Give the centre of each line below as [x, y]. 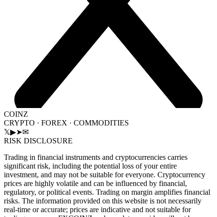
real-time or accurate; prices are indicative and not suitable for [97, 209]
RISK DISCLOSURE [38, 140]
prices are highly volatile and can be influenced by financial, [95, 183]
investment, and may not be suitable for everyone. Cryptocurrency [105, 174]
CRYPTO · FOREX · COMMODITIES [66, 123]
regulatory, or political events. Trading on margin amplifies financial [107, 192]
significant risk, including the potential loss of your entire [90, 166]
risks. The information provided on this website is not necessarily [103, 201]
